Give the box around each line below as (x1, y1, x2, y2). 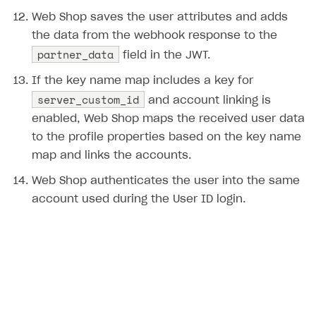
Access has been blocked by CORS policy (39, 91, 238, 100)
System (218, 26, 254, 35)
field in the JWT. (119, 50, 210, 61)
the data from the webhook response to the (32, 30, 277, 42)
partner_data (37, 47, 114, 63)
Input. (189, 26, 218, 35)
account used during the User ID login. (32, 194, 245, 205)
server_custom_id (37, 92, 139, 108)
